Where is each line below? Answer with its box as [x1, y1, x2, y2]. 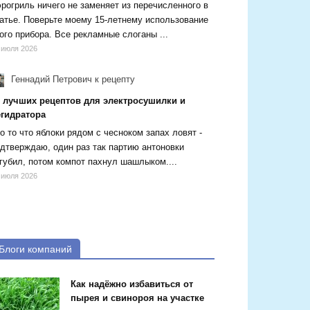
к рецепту [92, 74, 135, 85]
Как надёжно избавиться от [71, 279, 193, 289]
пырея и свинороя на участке [71, 293, 204, 303]
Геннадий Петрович [8, 74, 92, 85]
